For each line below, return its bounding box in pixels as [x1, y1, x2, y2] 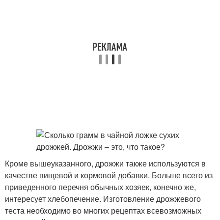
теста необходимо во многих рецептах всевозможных [5, 205, 201, 216]
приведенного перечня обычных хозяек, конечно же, [5, 181, 196, 192]
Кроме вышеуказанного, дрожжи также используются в [5, 158, 206, 169]
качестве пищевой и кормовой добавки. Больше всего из [5, 169, 213, 181]
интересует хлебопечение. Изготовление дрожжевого [5, 193, 201, 204]
